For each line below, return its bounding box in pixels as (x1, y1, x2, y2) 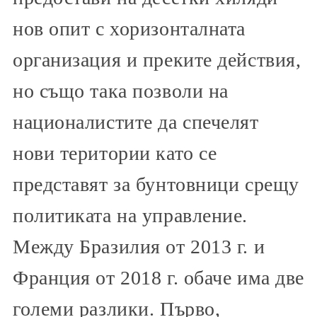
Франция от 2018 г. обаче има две (13, 267, 304, 289)
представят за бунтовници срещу (13, 173, 299, 196)
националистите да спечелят (13, 111, 259, 134)
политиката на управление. (13, 204, 248, 227)
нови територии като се (13, 142, 217, 165)
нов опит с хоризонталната (13, 18, 246, 40)
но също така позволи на (13, 80, 229, 103)
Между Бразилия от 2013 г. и (13, 236, 265, 258)
